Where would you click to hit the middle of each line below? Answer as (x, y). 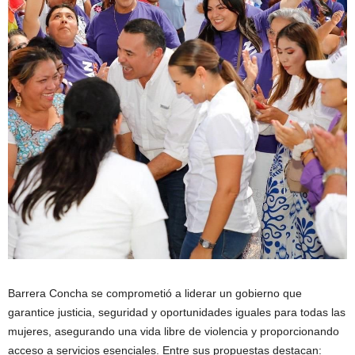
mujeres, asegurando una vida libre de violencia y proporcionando (174, 331)
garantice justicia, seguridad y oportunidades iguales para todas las (177, 312)
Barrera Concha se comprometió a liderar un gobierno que (155, 293)
